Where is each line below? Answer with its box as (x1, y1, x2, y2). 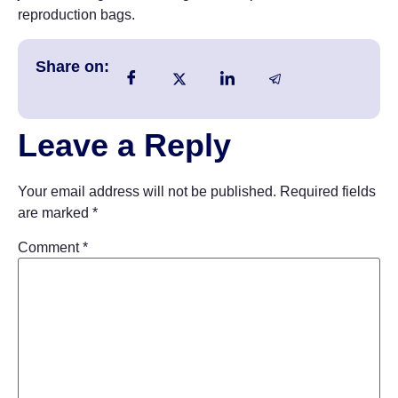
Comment (18, 239, 83, 255)
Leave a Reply (18, 126, 231, 163)
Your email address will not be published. (18, 183, 276, 199)
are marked (18, 204, 92, 220)
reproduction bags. (18, 7, 135, 23)
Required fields (280, 183, 376, 199)
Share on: (36, 57, 109, 76)
